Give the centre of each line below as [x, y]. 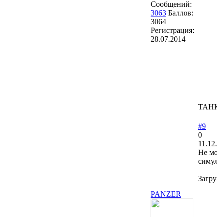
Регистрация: [172, 31]
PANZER [166, 194]
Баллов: [181, 13]
